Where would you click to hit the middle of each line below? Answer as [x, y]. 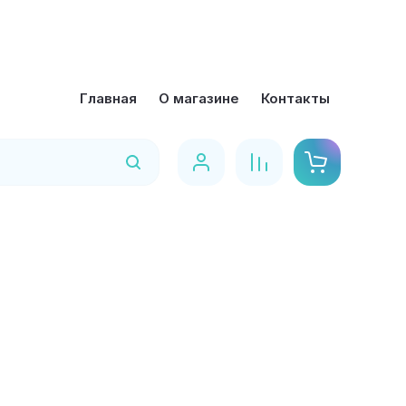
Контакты [295, 98]
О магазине [199, 98]
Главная [108, 98]
